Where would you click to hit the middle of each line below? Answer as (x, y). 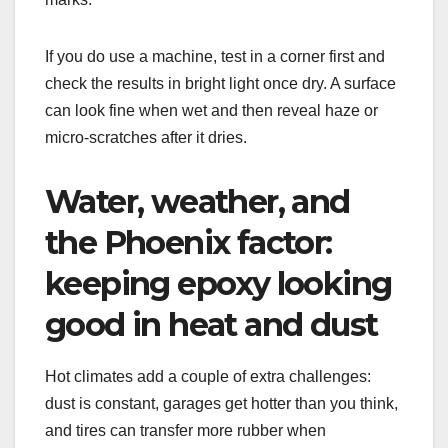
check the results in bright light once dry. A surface (220, 83)
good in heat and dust (211, 324)
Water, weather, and (197, 201)
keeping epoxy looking (218, 283)
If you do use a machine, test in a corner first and (215, 56)
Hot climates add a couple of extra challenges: (208, 376)
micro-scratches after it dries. (146, 137)
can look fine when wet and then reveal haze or (211, 110)
